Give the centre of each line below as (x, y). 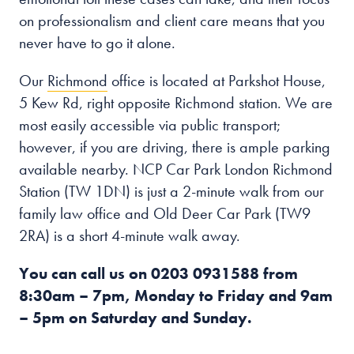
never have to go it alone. (97, 43)
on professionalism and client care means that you (172, 21)
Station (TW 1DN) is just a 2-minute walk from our (171, 191)
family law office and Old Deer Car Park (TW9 (165, 213)
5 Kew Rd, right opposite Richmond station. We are (176, 103)
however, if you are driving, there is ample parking (175, 147)
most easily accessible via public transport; (150, 125)
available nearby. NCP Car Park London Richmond (176, 169)
